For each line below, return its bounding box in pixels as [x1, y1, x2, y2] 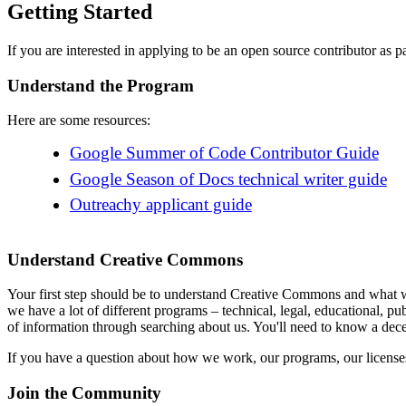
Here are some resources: [7, 112, 150, 129]
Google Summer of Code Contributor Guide [69, 143, 379, 163]
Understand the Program [7, 75, 194, 95]
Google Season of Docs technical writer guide [69, 169, 387, 188]
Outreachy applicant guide [69, 195, 252, 215]
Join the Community [7, 383, 161, 403]
